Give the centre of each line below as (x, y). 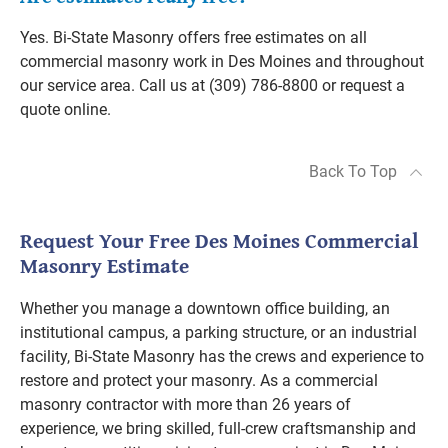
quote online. (65, 109)
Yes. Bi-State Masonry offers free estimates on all (193, 37)
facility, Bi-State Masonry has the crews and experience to (222, 356)
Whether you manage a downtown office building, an (205, 308)
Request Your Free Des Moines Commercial (219, 240)
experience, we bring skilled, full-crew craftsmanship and (218, 428)
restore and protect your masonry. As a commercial (199, 380)
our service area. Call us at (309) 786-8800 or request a (212, 85)
